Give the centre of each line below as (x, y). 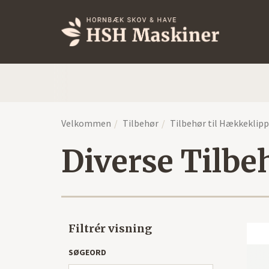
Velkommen (86, 123)
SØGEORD (87, 252)
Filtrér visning (110, 228)
